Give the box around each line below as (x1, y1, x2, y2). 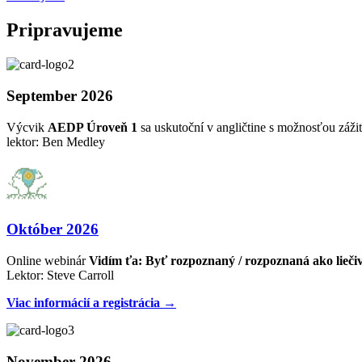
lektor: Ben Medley (6, 134, 105, 149)
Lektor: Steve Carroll (6, 267, 114, 282)
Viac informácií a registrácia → (6, 295, 176, 309)
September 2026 (6, 86, 113, 104)
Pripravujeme (6, 19, 123, 41)
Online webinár (6, 253, 89, 267)
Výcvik (6, 120, 48, 134)
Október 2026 (6, 221, 99, 238)
